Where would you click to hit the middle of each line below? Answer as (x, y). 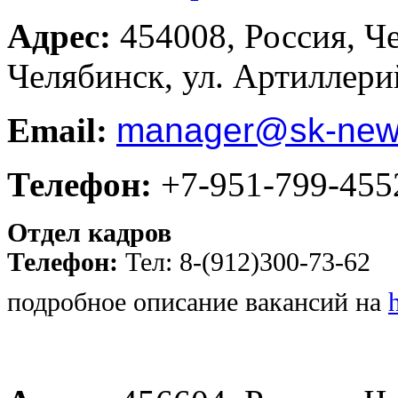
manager (185, 130)
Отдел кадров (89, 232)
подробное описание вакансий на (198, 302)
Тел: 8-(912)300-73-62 (248, 262)
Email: (57, 130)
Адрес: (59, 36)
